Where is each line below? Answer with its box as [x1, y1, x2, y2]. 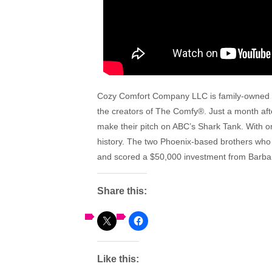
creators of [109, 106, 155, 116]
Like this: [97, 253, 139, 264]
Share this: [97, 185, 147, 196]
